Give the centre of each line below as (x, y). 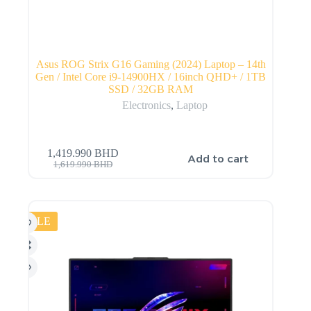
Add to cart (219, 159)
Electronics (146, 106)
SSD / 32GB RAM (151, 90)
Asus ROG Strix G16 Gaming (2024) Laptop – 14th (151, 65)
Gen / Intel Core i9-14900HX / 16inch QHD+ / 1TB (151, 77)
